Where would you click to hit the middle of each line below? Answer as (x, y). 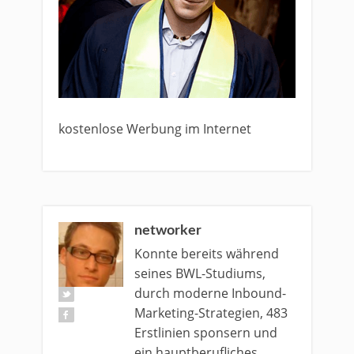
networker (168, 231)
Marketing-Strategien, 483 (211, 313)
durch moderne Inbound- (210, 293)
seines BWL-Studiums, (200, 273)
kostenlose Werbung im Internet (155, 129)
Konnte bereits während (207, 254)
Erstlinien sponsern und (206, 333)
